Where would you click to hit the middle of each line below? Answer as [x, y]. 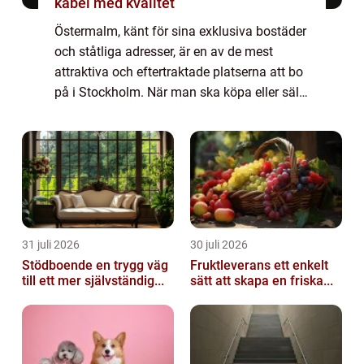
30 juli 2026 [219, 245]
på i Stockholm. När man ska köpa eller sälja [182, 93]
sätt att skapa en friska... [262, 281]
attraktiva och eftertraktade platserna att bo [179, 72]
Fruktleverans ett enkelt [232, 266]
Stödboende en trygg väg [59, 266]
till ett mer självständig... [93, 281]
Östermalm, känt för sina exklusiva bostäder [180, 32]
